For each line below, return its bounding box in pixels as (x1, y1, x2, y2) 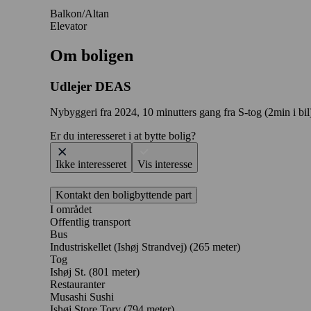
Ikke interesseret (56, 158, 126, 171)
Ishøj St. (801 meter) (50, 266, 140, 278)
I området (50, 203, 92, 216)
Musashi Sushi (50, 291, 114, 303)
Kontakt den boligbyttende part (56, 189, 192, 201)
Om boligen (50, 46, 133, 65)
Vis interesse (137, 158, 192, 171)
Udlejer (50, 78, 95, 94)
